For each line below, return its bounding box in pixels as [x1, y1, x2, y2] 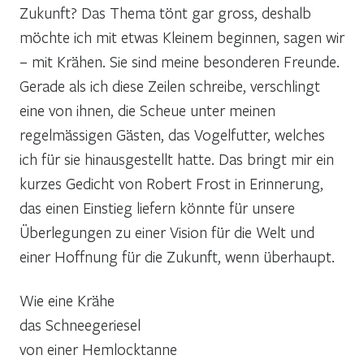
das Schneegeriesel [19, 314, 141, 335]
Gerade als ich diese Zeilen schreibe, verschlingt [19, 75, 320, 96]
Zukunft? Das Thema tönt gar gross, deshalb [19, 2, 311, 23]
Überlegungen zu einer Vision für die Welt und [19, 221, 314, 242]
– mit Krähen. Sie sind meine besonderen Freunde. [19, 50, 340, 71]
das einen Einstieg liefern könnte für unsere [19, 197, 295, 218]
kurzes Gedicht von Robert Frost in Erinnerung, [19, 172, 323, 193]
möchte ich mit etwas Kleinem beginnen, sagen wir [19, 26, 344, 47]
